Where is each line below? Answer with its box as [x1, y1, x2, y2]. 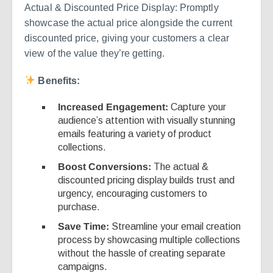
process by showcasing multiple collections [58, 234, 241, 245]
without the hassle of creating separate [58, 247, 226, 258]
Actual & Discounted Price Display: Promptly [24, 2, 219, 13]
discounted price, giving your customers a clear [24, 32, 229, 43]
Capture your [168, 101, 227, 112]
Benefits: [35, 75, 80, 86]
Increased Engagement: [58, 101, 169, 112]
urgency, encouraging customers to [58, 188, 208, 199]
